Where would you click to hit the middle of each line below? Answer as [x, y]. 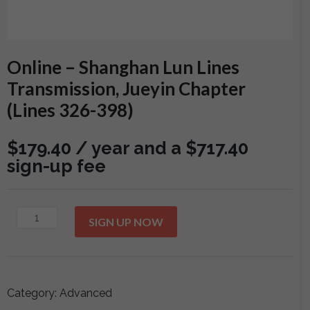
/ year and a [130, 148]
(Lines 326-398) [70, 110]
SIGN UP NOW [126, 222]
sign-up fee [56, 166]
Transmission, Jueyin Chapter [126, 89]
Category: [33, 293]
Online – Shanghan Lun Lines [123, 67]
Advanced [86, 293]
